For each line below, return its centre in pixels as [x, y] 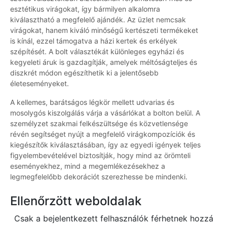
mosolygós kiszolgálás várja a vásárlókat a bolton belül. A [105, 113]
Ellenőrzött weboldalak [76, 201]
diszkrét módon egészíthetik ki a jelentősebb [84, 73]
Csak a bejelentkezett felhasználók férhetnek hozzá [113, 219]
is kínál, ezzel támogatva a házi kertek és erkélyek [94, 41]
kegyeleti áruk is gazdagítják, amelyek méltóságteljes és [104, 62]
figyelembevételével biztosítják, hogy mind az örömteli [100, 156]
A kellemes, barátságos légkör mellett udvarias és [92, 102]
